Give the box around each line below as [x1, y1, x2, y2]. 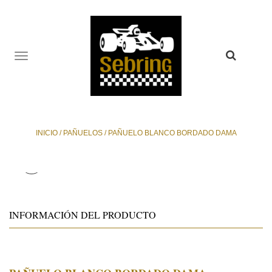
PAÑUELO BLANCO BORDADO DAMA [106, 128, 237, 137]
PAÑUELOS [63, 128, 103, 137]
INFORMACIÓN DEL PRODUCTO [9, 208, 156, 221]
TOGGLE [21, 47, 92, 66]
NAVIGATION [21, 59, 124, 78]
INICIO [35, 128, 58, 137]
